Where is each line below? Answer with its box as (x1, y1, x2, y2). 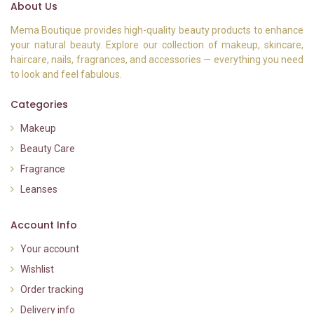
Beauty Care (20, 143, 75, 155)
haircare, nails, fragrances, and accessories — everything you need (11, 54, 303, 66)
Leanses (20, 184, 57, 196)
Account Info (11, 218, 77, 233)
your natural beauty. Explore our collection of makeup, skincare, (11, 39, 303, 51)
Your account (20, 243, 79, 255)
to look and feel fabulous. (11, 69, 122, 81)
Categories (11, 97, 68, 112)
